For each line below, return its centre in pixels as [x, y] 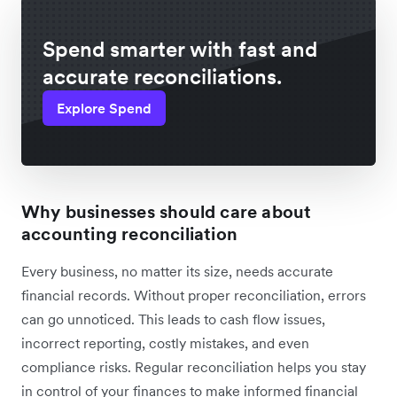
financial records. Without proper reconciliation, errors [194, 296]
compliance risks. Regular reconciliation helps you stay [194, 367]
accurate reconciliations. [162, 77]
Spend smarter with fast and [180, 50]
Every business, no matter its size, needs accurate [177, 272]
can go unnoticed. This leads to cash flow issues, [173, 319]
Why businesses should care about [167, 212]
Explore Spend [104, 109]
